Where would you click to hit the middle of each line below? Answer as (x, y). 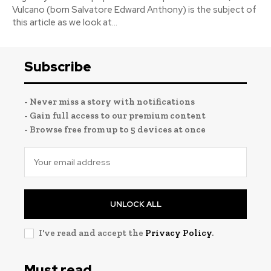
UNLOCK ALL (135, 204)
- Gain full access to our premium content (115, 115)
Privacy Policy (178, 233)
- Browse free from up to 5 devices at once (115, 129)
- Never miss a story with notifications (109, 101)
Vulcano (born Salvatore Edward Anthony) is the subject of (134, 9)
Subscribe (58, 67)
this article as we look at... (65, 22)
